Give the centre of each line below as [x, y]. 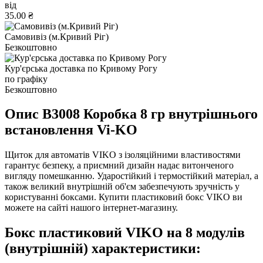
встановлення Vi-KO [71, 130]
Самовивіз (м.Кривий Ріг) [57, 36]
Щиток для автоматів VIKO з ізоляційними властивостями [123, 155]
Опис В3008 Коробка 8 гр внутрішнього [131, 114]
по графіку [26, 79]
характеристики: [146, 249]
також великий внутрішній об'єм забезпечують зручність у [122, 187]
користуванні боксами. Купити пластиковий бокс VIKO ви [124, 197]
